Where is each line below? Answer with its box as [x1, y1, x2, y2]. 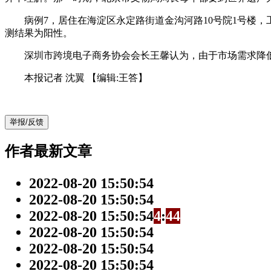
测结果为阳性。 [5, 27, 73, 38]
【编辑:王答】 [87, 72, 148, 83]
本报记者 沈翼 [5, 72, 87, 83]
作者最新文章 [5, 143, 92, 159]
